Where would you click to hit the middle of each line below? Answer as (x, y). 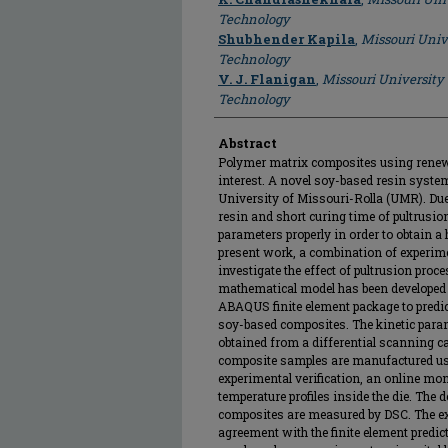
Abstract (247, 143)
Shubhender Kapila (286, 39)
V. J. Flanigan (267, 79)
